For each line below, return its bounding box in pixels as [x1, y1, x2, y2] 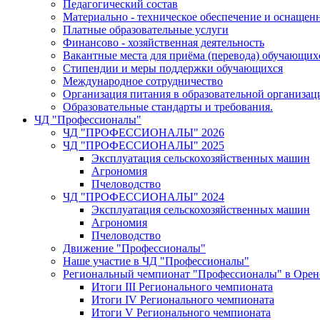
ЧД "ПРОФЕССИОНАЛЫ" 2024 [63, 191, 224, 204]
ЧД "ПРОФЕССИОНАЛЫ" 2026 [63, 126, 224, 139]
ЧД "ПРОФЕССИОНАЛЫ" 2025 [63, 139, 224, 152]
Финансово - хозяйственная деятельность [63, 36, 264, 49]
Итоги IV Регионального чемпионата [91, 294, 274, 306]
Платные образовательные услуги [63, 24, 229, 36]
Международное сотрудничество [63, 75, 223, 88]
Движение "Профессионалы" [63, 242, 206, 255]
